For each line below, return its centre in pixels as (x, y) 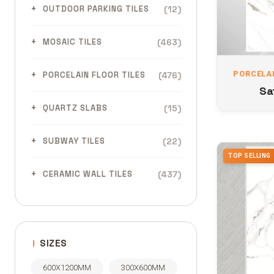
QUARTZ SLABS (75, 108)
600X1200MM (67, 268)
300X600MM (143, 268)
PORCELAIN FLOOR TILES (94, 75)
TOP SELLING (250, 156)
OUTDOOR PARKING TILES (96, 9)
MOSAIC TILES (72, 42)
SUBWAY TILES (74, 141)
